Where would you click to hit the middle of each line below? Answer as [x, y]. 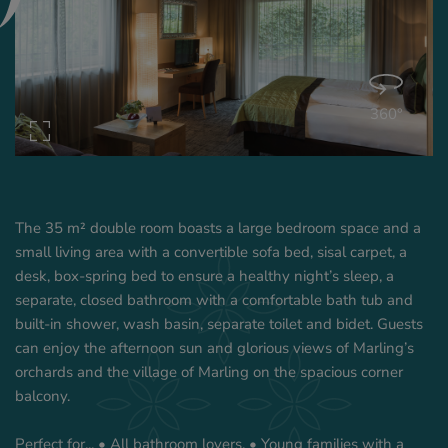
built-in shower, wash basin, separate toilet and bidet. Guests [219, 323]
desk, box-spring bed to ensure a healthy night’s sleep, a [204, 275]
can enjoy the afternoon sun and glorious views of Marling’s [214, 347]
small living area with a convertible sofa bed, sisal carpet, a [211, 251]
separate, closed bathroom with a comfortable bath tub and [214, 299]
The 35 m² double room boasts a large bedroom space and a [218, 227]
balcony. [42, 395]
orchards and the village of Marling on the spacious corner [209, 371]
